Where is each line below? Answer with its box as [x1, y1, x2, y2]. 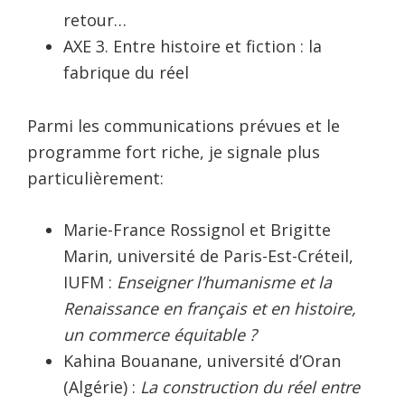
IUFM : [63, 270, 117, 293]
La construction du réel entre [140, 375, 360, 398]
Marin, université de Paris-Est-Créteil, [63, 244, 353, 267]
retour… [63, 8, 127, 31]
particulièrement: [27, 166, 164, 189]
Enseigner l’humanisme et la [117, 270, 332, 293]
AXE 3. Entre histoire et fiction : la [63, 34, 322, 57]
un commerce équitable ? [63, 323, 257, 345]
